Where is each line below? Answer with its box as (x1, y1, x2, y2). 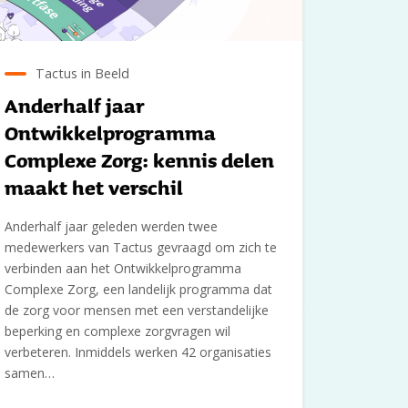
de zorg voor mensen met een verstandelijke (5, 301, 270, 319)
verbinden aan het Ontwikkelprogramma (5, 259, 242, 277)
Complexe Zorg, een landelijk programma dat (5, 280, 273, 298)
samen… (5, 363, 56, 382)
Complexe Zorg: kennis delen (5, 145, 275, 175)
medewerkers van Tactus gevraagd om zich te (5, 238, 278, 256)
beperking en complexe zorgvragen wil (5, 321, 231, 340)
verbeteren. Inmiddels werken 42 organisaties (5, 342, 272, 361)
